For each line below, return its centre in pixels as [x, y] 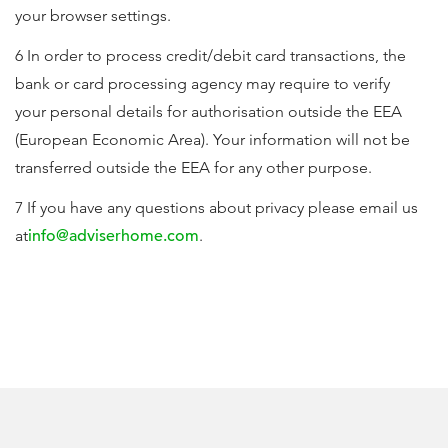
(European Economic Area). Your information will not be [212, 139]
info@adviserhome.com [113, 236]
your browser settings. [93, 15]
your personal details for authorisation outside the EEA [208, 111]
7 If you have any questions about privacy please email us [216, 207]
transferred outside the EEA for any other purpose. [193, 167]
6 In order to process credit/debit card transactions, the [210, 55]
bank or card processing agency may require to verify [202, 83]
